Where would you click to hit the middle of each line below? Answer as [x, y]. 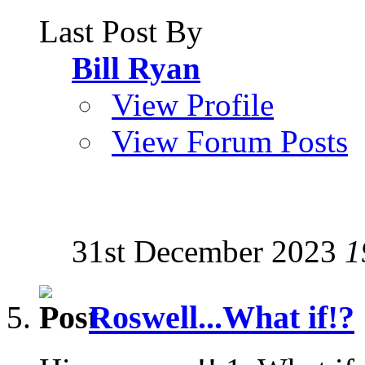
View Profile [193, 104]
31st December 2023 [208, 251]
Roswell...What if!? [222, 317]
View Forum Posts [230, 141]
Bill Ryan [136, 68]
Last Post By [121, 31]
